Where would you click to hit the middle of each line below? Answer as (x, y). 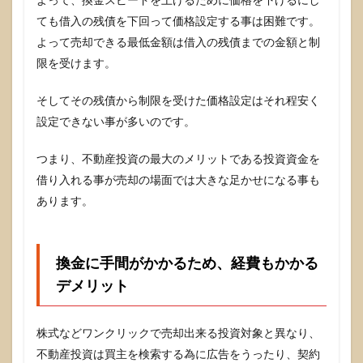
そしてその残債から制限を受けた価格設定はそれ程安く (178, 100)
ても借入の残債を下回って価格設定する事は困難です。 (178, 21)
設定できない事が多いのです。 (116, 122)
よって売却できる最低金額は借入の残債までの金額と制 (178, 42)
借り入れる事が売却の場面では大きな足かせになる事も (178, 180)
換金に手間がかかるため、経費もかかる (187, 263)
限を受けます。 (76, 63)
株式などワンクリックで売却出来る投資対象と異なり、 (178, 333)
